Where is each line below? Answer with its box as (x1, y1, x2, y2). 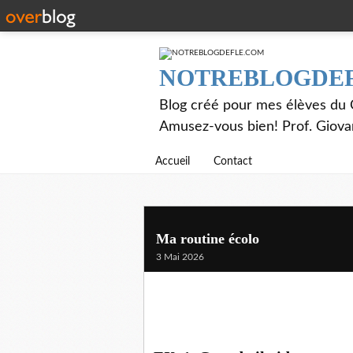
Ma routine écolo (156, 231, 259, 247)
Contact (214, 156, 252, 167)
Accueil (155, 156, 190, 167)
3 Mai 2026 (156, 252, 204, 262)
